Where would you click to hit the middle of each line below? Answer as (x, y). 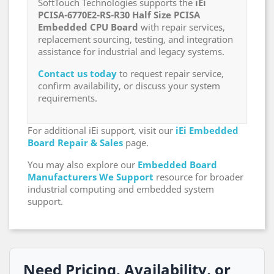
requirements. (68, 98)
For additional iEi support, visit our (102, 130)
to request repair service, (170, 73)
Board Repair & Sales (75, 143)
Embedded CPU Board (88, 27)
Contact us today (77, 73)
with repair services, (182, 27)
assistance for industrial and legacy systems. (131, 51)
